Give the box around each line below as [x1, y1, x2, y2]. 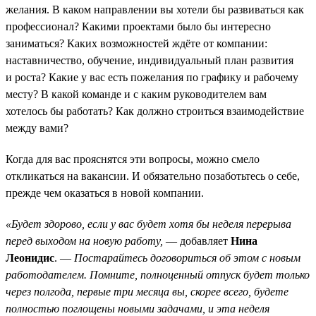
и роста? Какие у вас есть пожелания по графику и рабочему [6, 71, 298, 83]
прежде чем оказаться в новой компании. [6, 186, 204, 199]
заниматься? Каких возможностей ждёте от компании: [6, 37, 267, 49]
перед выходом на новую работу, [6, 234, 163, 247]
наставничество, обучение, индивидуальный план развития [6, 54, 293, 66]
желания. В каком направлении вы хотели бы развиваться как [6, 3, 304, 16]
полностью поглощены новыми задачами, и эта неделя [6, 302, 269, 315]
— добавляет [163, 234, 231, 247]
